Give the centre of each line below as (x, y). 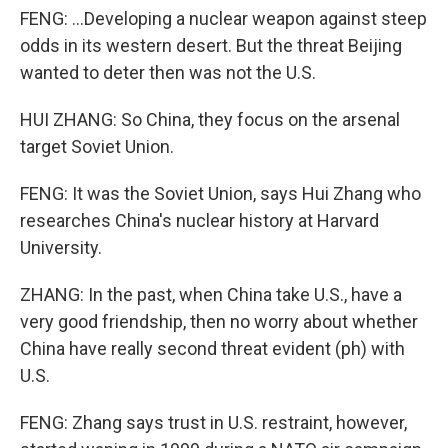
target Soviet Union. (97, 146)
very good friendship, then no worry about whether (219, 321)
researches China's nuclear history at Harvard (199, 220)
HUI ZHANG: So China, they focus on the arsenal (210, 119)
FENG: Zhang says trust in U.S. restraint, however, (213, 422)
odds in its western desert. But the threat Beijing (211, 45)
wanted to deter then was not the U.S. (168, 72)
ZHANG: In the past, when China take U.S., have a (211, 294)
